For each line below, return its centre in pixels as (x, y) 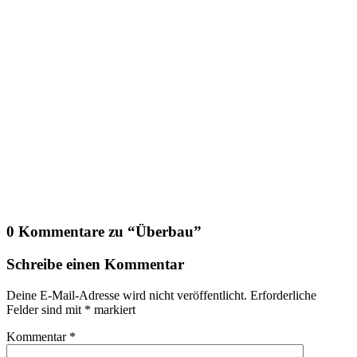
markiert (113, 309)
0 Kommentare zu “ (71, 232)
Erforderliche (283, 295)
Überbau (165, 232)
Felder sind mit (45, 309)
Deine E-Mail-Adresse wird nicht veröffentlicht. (127, 295)
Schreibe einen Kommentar (95, 264)
